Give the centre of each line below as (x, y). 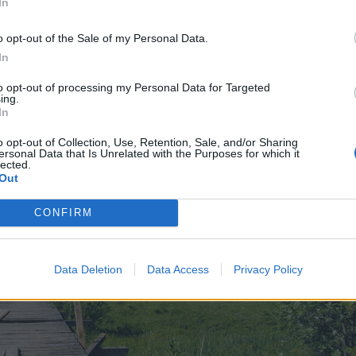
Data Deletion (88, 269)
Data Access (178, 269)
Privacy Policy (268, 269)
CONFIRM (63, 213)
